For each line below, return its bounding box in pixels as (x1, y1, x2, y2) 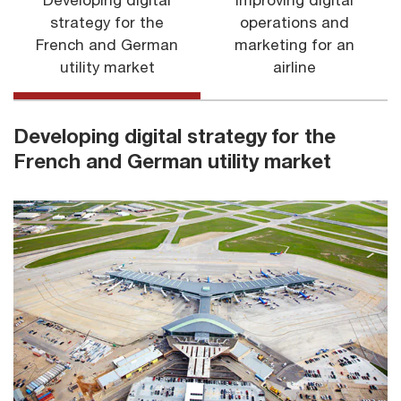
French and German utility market (13, 149, 331, 174)
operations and (239, 13, 349, 32)
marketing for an (234, 36, 354, 55)
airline (272, 58, 316, 77)
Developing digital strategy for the (13, 124, 336, 149)
